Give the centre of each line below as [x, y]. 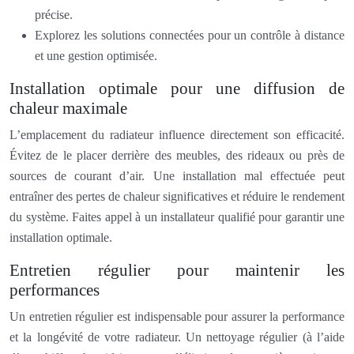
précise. [54, 14]
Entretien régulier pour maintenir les [177, 270]
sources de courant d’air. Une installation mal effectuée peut [177, 175]
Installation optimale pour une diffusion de [177, 88]
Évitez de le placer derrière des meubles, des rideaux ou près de [177, 155]
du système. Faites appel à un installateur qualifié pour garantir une [177, 217]
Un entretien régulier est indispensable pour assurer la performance [177, 316]
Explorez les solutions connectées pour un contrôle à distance [190, 35]
